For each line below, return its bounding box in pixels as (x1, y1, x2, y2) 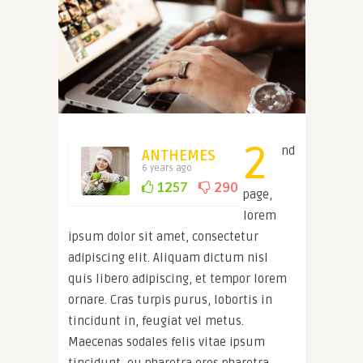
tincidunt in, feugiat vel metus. (68, 314, 244, 329)
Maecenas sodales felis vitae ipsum (68, 335, 265, 350)
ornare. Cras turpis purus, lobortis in (68, 293, 272, 308)
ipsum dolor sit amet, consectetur (68, 229, 258, 245)
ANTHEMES (142, 147, 216, 165)
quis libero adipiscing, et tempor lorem (68, 271, 287, 287)
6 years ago (142, 163, 192, 174)
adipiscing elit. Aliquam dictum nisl (68, 250, 268, 266)
